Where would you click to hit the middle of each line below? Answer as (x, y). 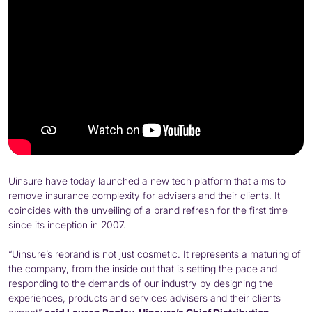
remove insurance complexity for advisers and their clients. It (144, 196)
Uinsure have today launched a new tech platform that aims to (147, 181)
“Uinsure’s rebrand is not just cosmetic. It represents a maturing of (155, 254)
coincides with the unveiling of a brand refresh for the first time (148, 210)
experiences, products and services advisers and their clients (145, 298)
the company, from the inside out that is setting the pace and (143, 269)
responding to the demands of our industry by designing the (141, 283)
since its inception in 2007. (67, 225)
